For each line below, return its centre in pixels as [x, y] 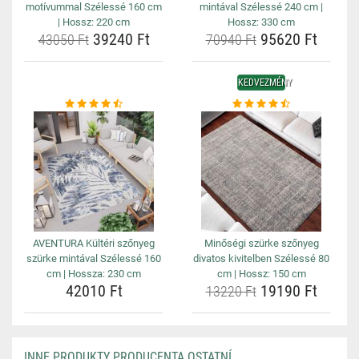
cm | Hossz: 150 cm [261, 274]
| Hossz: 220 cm [94, 22]
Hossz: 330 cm [261, 22]
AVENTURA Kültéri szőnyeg [94, 243]
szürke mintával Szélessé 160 [94, 258]
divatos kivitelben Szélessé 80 [261, 258]
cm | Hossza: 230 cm [94, 274]
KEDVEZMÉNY [265, 83]
